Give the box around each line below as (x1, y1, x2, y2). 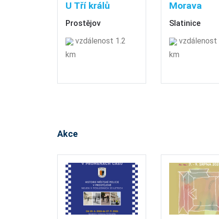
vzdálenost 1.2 (73, 36, 126, 46)
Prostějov (66, 19, 101, 28)
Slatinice (169, 19, 200, 28)
